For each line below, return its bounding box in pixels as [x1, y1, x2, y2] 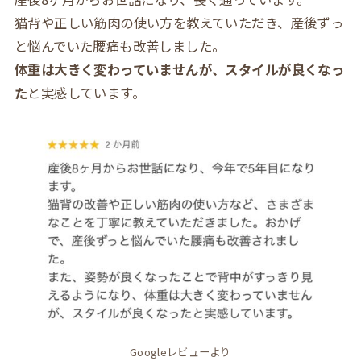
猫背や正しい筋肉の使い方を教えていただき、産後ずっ [14, 12, 344, 32]
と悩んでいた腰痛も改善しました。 [14, 35, 226, 56]
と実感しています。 [27, 82, 146, 102]
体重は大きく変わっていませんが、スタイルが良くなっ [14, 59, 345, 79]
